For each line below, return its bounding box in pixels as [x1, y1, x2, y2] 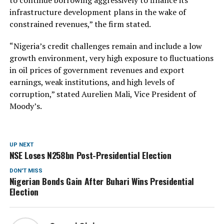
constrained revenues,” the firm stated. [9, 18, 151, 29]
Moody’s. [9, 100, 42, 111]
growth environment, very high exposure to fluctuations [9, 52, 213, 63]
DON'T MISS [9, 167, 42, 174]
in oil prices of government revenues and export [9, 64, 184, 75]
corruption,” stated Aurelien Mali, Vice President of [9, 88, 196, 99]
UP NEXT [9, 141, 33, 148]
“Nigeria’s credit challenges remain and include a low [9, 40, 202, 51]
